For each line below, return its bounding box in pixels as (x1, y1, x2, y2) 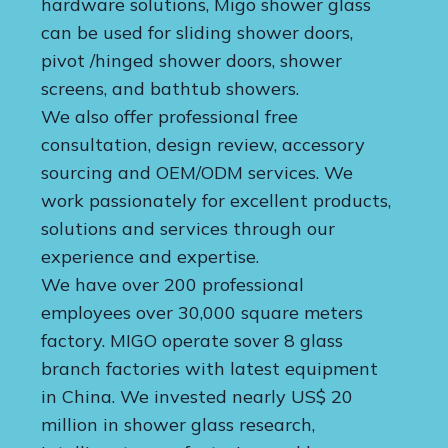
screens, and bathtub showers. (41, 77, 299, 101)
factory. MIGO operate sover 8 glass (41, 329, 343, 353)
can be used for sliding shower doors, (41, 21, 353, 45)
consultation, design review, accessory (41, 133, 365, 157)
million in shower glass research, (41, 413, 315, 437)
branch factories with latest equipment (41, 357, 378, 381)
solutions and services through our (41, 217, 335, 241)
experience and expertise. (41, 245, 259, 269)
